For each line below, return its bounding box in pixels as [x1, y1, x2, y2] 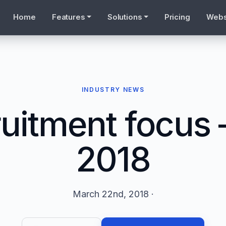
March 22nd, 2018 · [72, 189, 154, 200]
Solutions [107, 13, 142, 22]
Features [51, 13, 85, 22]
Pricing [164, 13, 191, 22]
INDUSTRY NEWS [81, 86, 145, 94]
